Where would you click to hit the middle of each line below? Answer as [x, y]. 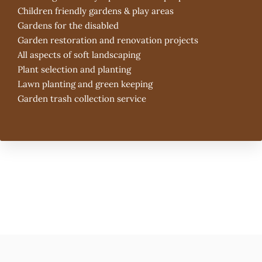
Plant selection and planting [74, 70]
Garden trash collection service [82, 99]
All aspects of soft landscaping [79, 55]
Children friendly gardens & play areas [96, 11]
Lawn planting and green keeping [85, 84]
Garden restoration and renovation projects [108, 40]
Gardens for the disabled [68, 26]
